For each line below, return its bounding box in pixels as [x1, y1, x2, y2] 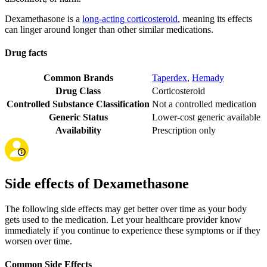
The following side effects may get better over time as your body [5, 203, 247, 214]
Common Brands [43, 73, 113, 83]
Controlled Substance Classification [7, 99, 150, 110]
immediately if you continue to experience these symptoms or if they [5, 225, 260, 235]
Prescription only [152, 125, 216, 136]
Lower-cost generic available [152, 112, 260, 123]
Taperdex [152, 73, 187, 83]
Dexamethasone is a [5, 13, 82, 24]
